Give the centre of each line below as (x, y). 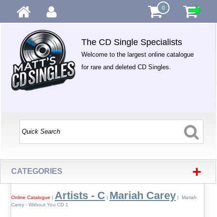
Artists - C (80, 195)
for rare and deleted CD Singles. (126, 67)
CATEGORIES (37, 171)
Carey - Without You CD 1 (39, 205)
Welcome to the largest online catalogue (138, 54)
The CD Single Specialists (132, 42)
